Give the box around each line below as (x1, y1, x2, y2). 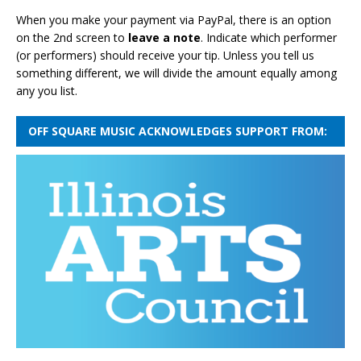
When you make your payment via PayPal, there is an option (16, 11, 331, 27)
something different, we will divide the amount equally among (16, 64, 337, 81)
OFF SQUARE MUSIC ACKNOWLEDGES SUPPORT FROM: (28, 122, 327, 139)
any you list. (16, 82, 77, 98)
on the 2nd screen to (16, 29, 128, 45)
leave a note (128, 29, 201, 45)
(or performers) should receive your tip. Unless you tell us (16, 47, 314, 63)
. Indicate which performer (201, 29, 337, 45)
